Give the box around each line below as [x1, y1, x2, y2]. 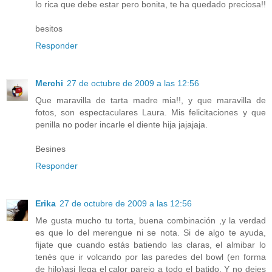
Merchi [35, 78, 63, 88]
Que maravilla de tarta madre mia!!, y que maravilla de [35, 95, 266, 105]
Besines [35, 143, 66, 154]
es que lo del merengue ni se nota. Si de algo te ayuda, [35, 227, 266, 237]
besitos [35, 23, 63, 33]
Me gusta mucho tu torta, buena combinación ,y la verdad [35, 215, 266, 225]
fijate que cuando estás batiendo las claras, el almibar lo [35, 239, 266, 250]
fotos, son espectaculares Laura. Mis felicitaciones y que [35, 107, 266, 117]
